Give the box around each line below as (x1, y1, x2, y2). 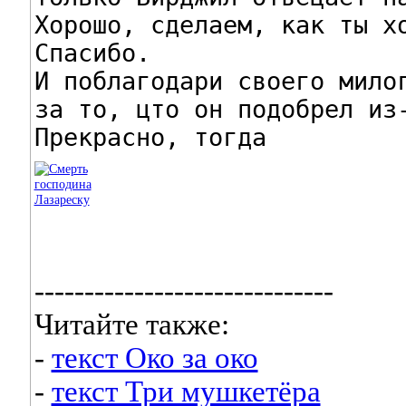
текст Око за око (51, 342, 258, 375)
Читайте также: (34, 308, 229, 342)
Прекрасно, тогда (34, 122, 266, 151)
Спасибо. (34, 38, 150, 67)
